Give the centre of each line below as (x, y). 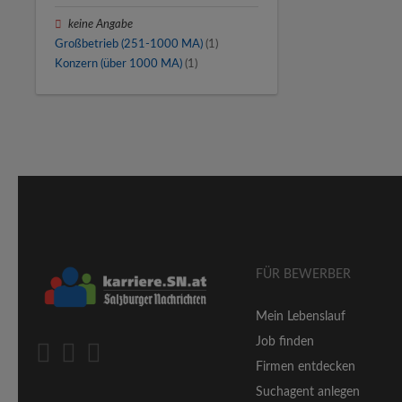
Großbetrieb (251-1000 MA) (129, 44)
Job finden (285, 341)
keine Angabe (101, 24)
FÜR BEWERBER (304, 274)
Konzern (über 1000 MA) (118, 63)
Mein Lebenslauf (301, 316)
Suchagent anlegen (308, 392)
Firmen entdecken (306, 367)
